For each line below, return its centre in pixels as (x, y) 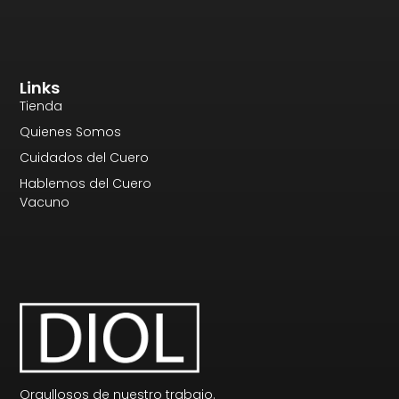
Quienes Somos (71, 131)
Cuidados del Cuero (85, 157)
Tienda (41, 106)
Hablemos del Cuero (86, 183)
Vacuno (45, 202)
